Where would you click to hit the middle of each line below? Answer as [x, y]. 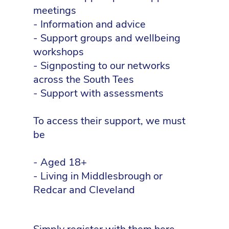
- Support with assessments [98, 94]
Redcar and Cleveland [84, 190]
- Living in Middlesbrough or [98, 176]
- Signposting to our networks [102, 66]
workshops [59, 52]
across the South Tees [84, 80]
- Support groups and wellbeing [107, 38]
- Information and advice [89, 25]
